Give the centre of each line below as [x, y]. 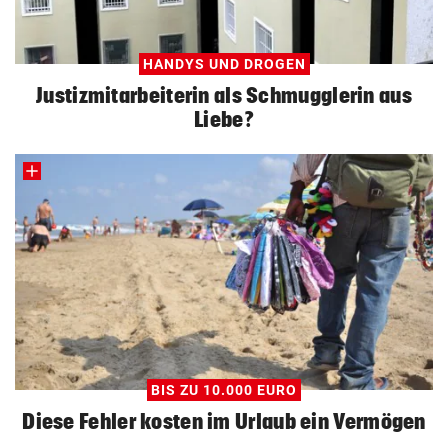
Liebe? [224, 118]
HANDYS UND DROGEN [224, 63]
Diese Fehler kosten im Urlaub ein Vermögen [224, 420]
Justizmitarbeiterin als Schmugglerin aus [224, 94]
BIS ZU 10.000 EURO [224, 389]
